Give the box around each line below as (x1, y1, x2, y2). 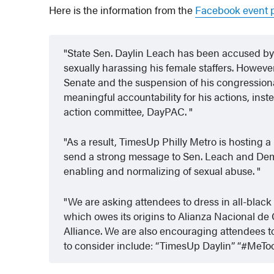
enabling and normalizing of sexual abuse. (64, 163, 257, 179)
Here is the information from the (49, 2, 196, 17)
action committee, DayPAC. (64, 104, 190, 119)
